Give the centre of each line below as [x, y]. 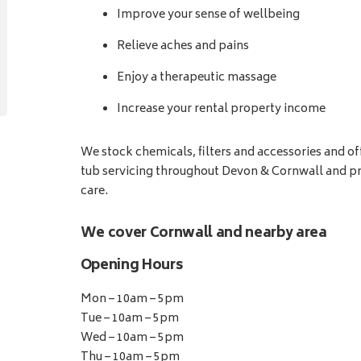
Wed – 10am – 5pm [132, 338]
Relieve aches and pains [183, 47]
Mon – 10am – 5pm [132, 300]
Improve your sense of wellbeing [208, 15]
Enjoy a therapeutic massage [196, 78]
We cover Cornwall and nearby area [203, 234]
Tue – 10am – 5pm [129, 319]
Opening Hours [131, 266]
